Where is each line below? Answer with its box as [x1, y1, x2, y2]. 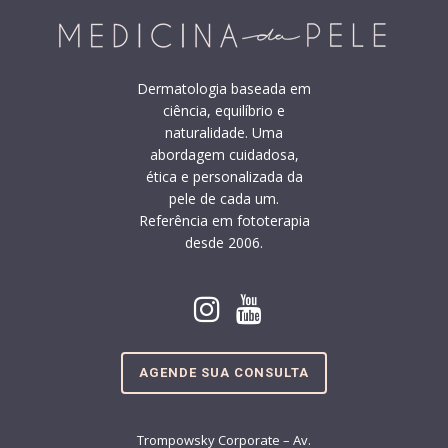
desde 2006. [185, 232, 263, 252]
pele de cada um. [169, 188, 279, 208]
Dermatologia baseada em [137, 78, 311, 98]
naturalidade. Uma [165, 122, 283, 142]
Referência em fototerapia [138, 210, 310, 230]
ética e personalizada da [145, 166, 303, 186]
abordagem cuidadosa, [149, 144, 299, 164]
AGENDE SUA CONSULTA [139, 364, 309, 380]
